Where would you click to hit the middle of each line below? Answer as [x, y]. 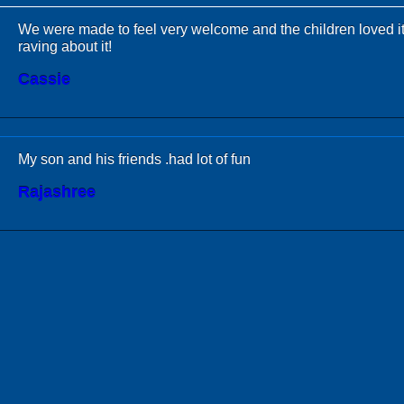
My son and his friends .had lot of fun [134, 159]
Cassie [44, 79]
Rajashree [57, 192]
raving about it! [65, 46]
